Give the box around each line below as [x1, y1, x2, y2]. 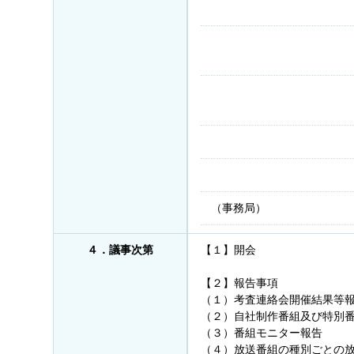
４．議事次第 [86, 243, 153, 256]
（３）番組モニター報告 [201, 326, 323, 339]
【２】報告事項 [201, 276, 279, 289]
